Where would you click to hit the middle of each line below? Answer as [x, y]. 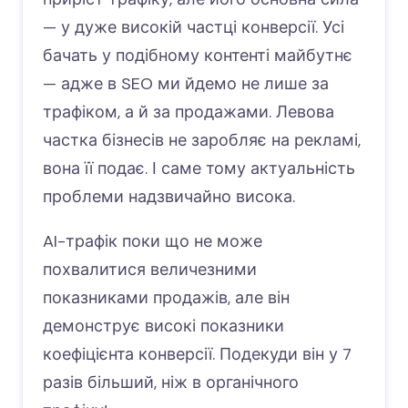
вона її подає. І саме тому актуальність [199, 168]
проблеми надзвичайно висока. [169, 196]
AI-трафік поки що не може [153, 241]
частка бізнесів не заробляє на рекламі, [202, 140]
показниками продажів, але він [166, 297]
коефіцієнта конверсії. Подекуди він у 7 [197, 354]
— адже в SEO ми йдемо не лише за [186, 83]
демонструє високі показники [163, 326]
